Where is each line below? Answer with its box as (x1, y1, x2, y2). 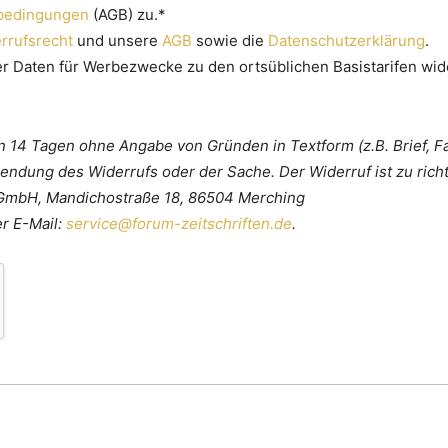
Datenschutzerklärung (268, 31, 426, 51)
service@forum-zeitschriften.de (66, 214, 293, 234)
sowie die (192, 31, 269, 51)
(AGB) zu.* (89, 5, 171, 25)
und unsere (73, 31, 163, 51)
